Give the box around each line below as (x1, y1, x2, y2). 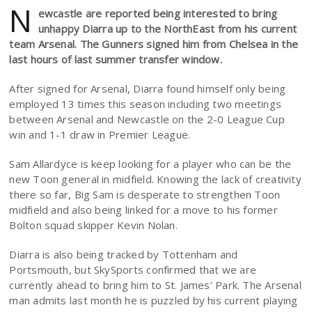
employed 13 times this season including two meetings (9, 97, 282, 111)
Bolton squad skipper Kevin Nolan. (9, 218, 178, 232)
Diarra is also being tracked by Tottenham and (9, 247, 238, 261)
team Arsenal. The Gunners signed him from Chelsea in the (9, 37, 299, 51)
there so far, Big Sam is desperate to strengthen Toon (9, 187, 281, 201)
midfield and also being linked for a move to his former (9, 203, 278, 217)
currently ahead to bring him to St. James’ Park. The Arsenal (9, 278, 302, 292)
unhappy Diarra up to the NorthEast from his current (38, 22, 297, 36)
